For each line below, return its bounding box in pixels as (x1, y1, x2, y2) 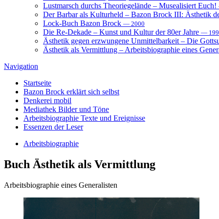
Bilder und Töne (58, 105, 109, 113)
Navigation (4, 62, 38, 70)
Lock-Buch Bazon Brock (43, 19, 123, 27)
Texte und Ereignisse (81, 113, 145, 122)
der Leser (54, 122, 83, 131)
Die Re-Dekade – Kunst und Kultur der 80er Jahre (43, 27, 201, 36)
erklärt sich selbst (66, 87, 119, 96)
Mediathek (23, 105, 56, 113)
